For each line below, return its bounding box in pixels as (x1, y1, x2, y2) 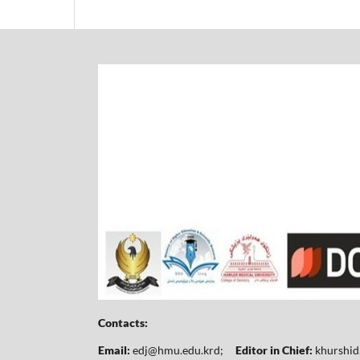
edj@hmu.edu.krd (133, 342, 220, 357)
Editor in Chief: (235, 342, 313, 357)
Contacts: (98, 315, 150, 329)
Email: (98, 342, 130, 357)
